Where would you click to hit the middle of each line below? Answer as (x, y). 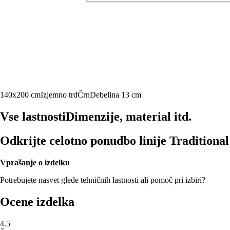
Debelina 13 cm (116, 95)
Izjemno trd (59, 95)
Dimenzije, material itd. (129, 117)
